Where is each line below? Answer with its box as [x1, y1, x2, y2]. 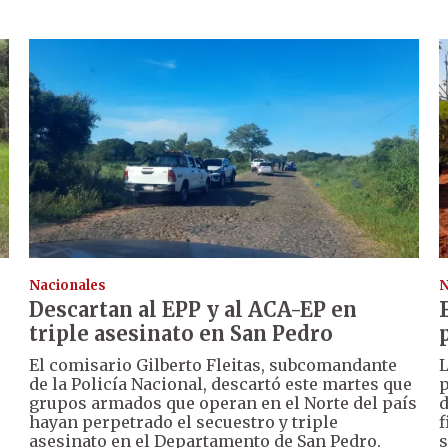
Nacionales [29, 276, 107, 294]
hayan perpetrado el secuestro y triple [29, 411, 339, 432]
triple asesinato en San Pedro [29, 320, 334, 346]
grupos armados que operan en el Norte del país [29, 392, 418, 413]
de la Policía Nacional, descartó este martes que [29, 373, 413, 394]
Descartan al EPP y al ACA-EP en [29, 296, 358, 322]
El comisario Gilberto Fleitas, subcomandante [29, 354, 398, 375]
